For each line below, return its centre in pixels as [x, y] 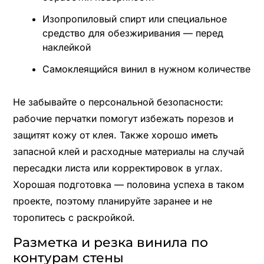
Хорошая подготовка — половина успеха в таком [128, 184]
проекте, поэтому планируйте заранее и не [112, 201]
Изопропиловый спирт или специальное [134, 19]
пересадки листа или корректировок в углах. [118, 168]
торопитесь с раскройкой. [74, 217]
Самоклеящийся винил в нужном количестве [146, 69]
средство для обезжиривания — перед [133, 33]
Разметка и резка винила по [110, 242]
